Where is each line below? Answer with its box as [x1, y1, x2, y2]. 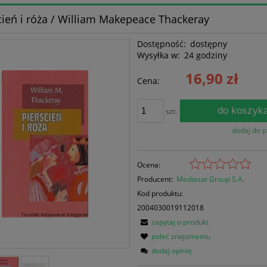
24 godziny [184, 49, 228, 61]
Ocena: [137, 159, 161, 170]
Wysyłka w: [137, 49, 181, 61]
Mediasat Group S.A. [176, 173, 245, 184]
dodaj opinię [151, 245, 193, 256]
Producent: [137, 173, 173, 184]
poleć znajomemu [151, 231, 211, 241]
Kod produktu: [137, 188, 184, 198]
